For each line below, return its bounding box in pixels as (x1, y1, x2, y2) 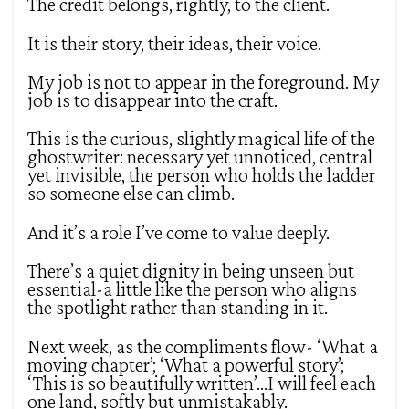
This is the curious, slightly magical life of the (27, 127, 375, 151)
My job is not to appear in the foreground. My (27, 70, 379, 94)
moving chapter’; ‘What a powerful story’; (27, 352, 344, 376)
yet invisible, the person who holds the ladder (27, 163, 375, 187)
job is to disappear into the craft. (27, 89, 278, 112)
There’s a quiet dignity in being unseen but (27, 259, 354, 283)
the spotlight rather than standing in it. (27, 296, 328, 320)
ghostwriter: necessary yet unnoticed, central (27, 145, 372, 169)
